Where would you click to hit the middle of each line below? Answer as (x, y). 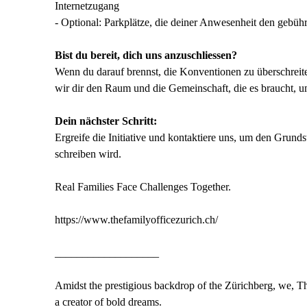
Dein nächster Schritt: (106, 121)
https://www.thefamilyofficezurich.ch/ (136, 220)
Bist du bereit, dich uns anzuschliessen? (146, 55)
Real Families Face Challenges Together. (143, 187)
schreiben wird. (88, 154)
